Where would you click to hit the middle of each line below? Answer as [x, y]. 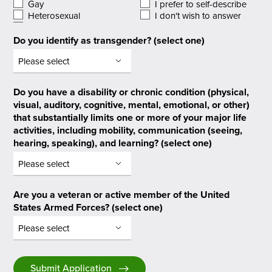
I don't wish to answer [198, 15]
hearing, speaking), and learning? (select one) [113, 143]
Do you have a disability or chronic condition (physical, [131, 92]
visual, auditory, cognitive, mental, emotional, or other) [132, 105]
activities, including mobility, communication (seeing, [128, 130]
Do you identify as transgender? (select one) [109, 41]
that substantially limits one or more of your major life [130, 117]
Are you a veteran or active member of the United [122, 194]
